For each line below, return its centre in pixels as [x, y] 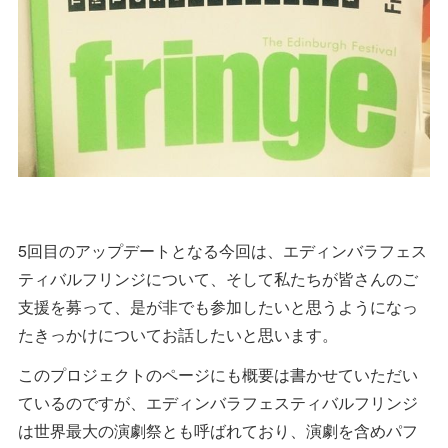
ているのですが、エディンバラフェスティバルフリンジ [218, 403]
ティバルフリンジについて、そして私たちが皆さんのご [218, 279]
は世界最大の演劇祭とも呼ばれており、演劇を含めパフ [218, 431]
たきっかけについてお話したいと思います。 [178, 335]
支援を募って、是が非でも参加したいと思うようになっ [218, 307]
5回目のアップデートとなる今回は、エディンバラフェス [222, 251]
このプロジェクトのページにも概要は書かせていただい [218, 375]
